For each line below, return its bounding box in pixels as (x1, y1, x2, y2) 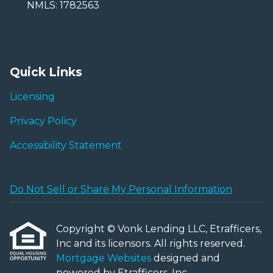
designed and (154, 252, 220, 264)
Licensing (10, 91, 55, 102)
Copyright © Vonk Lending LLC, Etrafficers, (56, 223, 261, 235)
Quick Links (10, 64, 82, 79)
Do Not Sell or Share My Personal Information (10, 183, 232, 195)
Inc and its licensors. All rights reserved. (56, 238, 245, 249)
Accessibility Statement (10, 140, 122, 151)
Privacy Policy (10, 115, 77, 127)
